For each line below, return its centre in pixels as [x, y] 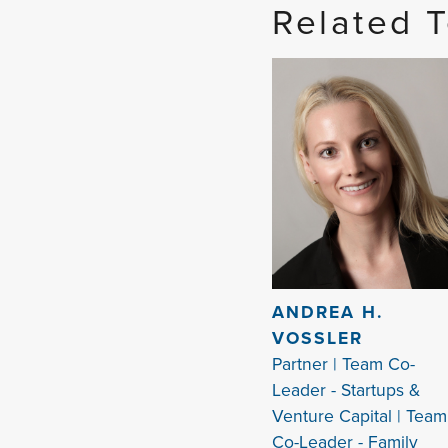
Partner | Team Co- [343, 364]
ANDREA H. [328, 312]
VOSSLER [317, 338]
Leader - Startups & [346, 390]
